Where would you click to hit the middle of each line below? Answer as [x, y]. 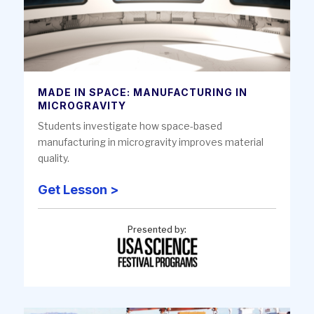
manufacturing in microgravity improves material [151, 142]
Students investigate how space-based [130, 125]
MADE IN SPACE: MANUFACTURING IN [143, 92]
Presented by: [157, 229]
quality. [54, 158]
